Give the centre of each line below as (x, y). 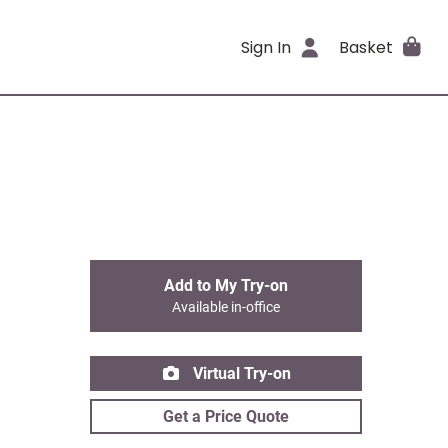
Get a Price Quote (226, 416)
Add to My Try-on (226, 285)
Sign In (266, 47)
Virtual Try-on (240, 373)
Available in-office (226, 307)
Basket (365, 47)
